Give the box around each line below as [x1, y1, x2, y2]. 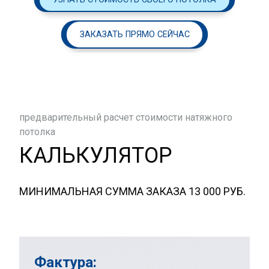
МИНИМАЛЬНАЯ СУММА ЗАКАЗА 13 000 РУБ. [19, 184, 246, 198]
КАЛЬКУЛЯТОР [19, 142, 172, 168]
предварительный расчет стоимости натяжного [19, 111, 232, 123]
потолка [19, 125, 55, 138]
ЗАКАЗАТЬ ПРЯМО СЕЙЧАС [79, 29, 190, 40]
